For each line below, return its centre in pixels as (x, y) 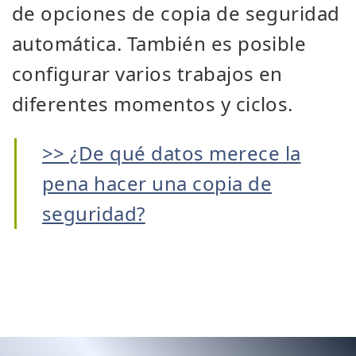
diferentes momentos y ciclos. (153, 104)
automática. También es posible (159, 43)
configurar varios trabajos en (147, 74)
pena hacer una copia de (157, 183)
